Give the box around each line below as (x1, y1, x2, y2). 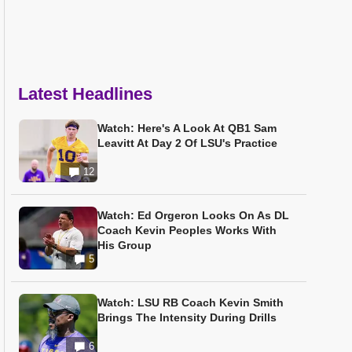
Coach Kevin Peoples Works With (97, 224, 277, 236)
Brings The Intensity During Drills (97, 311, 277, 324)
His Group (97, 239, 152, 251)
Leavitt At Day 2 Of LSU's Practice (97, 137, 277, 149)
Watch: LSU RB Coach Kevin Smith (97, 296, 284, 309)
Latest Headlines (18, 84, 152, 104)
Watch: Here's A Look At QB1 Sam (97, 122, 277, 134)
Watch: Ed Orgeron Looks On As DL (97, 209, 289, 222)
